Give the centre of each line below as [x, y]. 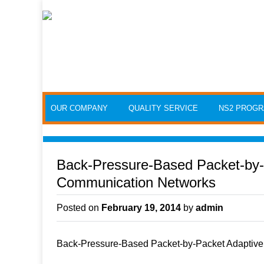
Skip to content [73, 100]
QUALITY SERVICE [164, 108]
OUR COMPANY [80, 108]
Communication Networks [136, 183]
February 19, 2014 [141, 208]
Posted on [79, 208]
